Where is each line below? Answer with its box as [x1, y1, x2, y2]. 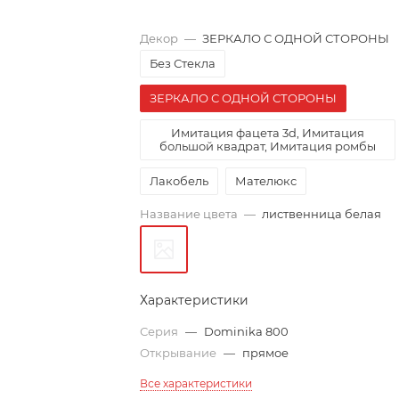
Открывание [140, 346, 220, 360]
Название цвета [140, 207, 239, 221]
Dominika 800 [204, 324, 289, 338]
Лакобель [150, 174, 209, 188]
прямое [242, 346, 289, 360]
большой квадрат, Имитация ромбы [159, 139, 376, 153]
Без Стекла [150, 56, 216, 70]
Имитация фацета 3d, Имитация [170, 126, 364, 140]
